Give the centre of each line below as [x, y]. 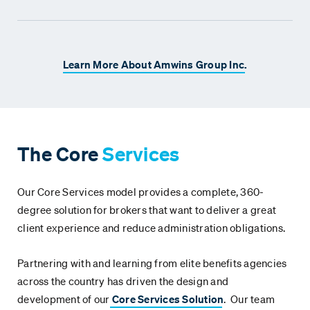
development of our [64, 299]
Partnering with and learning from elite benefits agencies [152, 263]
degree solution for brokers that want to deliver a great [147, 210]
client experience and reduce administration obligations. [153, 228]
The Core [58, 154]
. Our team [249, 299]
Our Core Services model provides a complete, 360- [141, 192]
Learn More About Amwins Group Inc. [155, 65]
